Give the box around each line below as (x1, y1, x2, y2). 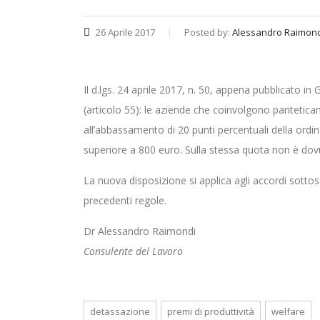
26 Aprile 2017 (94, 25, 155, 39)
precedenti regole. (84, 193, 166, 207)
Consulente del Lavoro (84, 244, 183, 258)
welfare (271, 304, 305, 318)
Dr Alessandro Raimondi (84, 224, 196, 238)
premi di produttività (167, 304, 254, 318)
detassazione (90, 304, 150, 318)
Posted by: (184, 25, 232, 39)
